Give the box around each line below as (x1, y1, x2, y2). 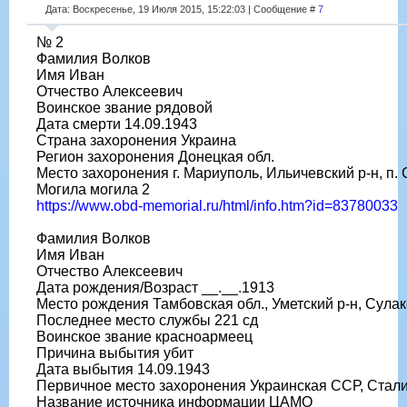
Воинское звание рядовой (36, 99, 213, 115)
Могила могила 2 (36, 181, 150, 197)
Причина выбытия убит (36, 344, 194, 361)
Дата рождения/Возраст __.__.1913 (36, 279, 274, 295)
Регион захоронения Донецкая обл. (36, 148, 274, 164)
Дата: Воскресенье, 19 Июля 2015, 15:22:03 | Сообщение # (45, 3, 318, 15)
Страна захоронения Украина (36, 132, 236, 148)
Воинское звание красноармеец (36, 328, 253, 344)
